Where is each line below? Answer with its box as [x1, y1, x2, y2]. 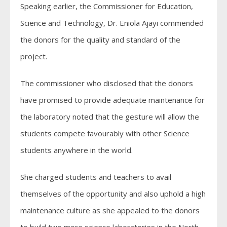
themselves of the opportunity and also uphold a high [20, 188, 206, 199]
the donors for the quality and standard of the [20, 34, 180, 45]
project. [20, 51, 47, 62]
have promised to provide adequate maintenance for [20, 95, 205, 105]
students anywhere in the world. [20, 145, 133, 156]
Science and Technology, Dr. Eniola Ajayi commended [20, 18, 204, 28]
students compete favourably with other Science [20, 128, 190, 139]
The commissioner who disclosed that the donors [20, 78, 193, 89]
